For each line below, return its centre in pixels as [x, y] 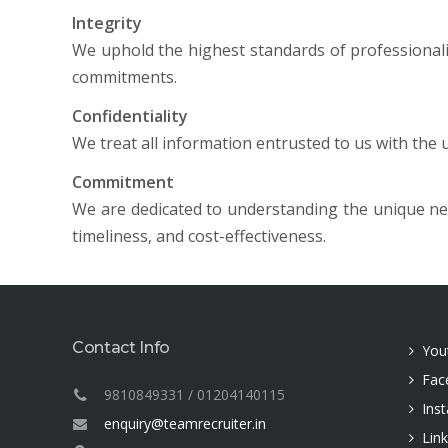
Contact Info [121, 347]
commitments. [124, 76]
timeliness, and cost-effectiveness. [199, 235]
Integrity [107, 22]
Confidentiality [130, 115]
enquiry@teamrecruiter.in [185, 423]
